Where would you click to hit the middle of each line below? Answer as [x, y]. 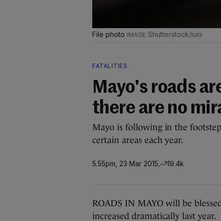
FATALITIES [110, 66]
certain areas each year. [138, 140]
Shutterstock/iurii [175, 34]
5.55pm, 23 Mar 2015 [125, 163]
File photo [110, 34]
